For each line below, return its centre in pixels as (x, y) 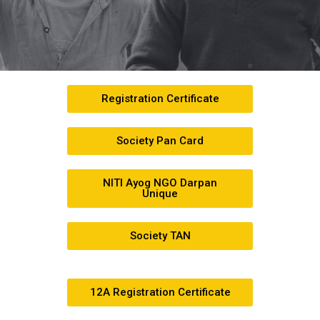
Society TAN (160, 235)
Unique (160, 193)
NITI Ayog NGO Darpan (160, 182)
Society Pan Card (160, 140)
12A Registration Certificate (160, 292)
